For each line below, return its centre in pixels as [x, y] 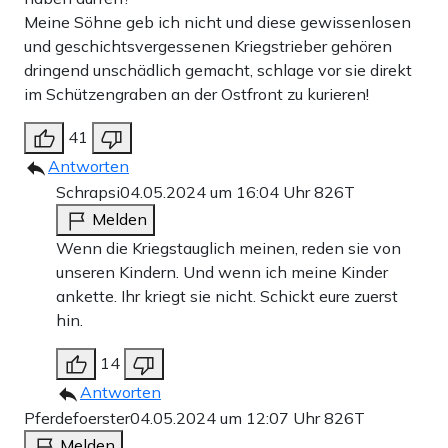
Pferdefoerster [77, 418]
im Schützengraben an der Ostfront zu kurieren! [196, 94]
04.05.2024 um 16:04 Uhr [217, 192]
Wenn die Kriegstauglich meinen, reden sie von [228, 248]
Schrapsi [88, 192]
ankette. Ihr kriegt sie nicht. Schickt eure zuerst [227, 296]
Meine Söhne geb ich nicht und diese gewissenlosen [217, 22]
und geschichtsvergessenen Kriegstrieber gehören [208, 46]
